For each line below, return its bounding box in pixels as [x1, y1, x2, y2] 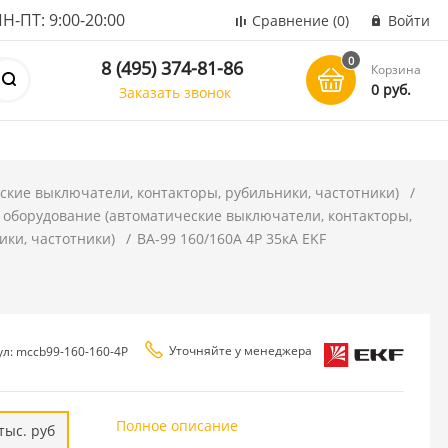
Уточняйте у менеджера [168, 341, 312, 359]
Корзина [371, 61, 422, 78]
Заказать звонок [119, 82, 232, 102]
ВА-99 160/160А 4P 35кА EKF [137, 229, 327, 248]
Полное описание [115, 415, 238, 435]
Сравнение [252, 11, 329, 30]
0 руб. [371, 80, 412, 99]
